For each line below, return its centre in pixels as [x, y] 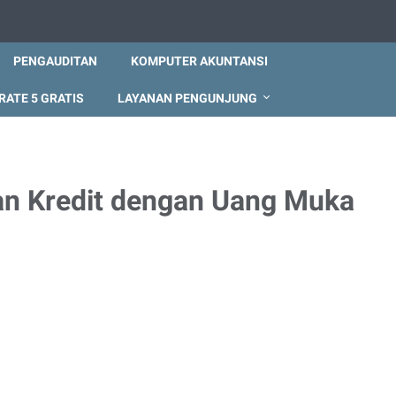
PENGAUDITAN [55, 61]
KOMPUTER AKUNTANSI [199, 61]
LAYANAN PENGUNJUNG [187, 98]
